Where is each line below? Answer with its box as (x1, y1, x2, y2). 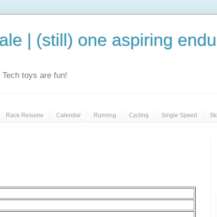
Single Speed (161, 111, 197, 119)
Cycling (129, 111, 149, 119)
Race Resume (6, 111, 44, 119)
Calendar (56, 111, 81, 119)
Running (93, 111, 116, 119)
